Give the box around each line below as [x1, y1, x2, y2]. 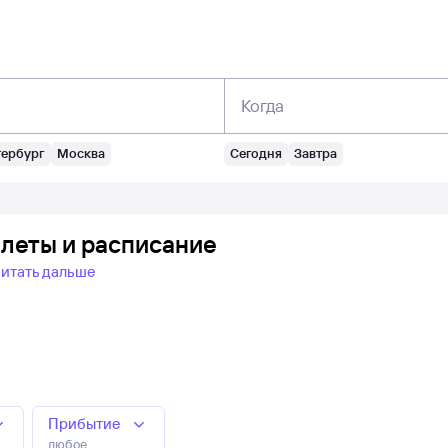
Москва [56, 145, 105, 161]
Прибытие [48, 414, 121, 433]
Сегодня [230, 145, 282, 161]
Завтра [294, 145, 337, 161]
